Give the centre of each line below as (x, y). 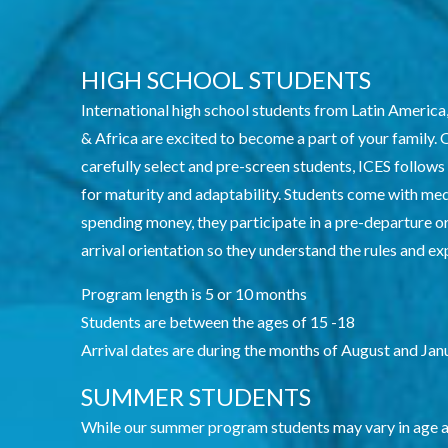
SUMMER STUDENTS (195, 396)
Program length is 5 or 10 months (193, 293)
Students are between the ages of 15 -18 (217, 321)
